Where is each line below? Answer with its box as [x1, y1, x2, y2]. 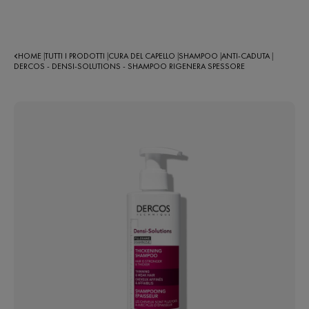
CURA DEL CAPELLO [108, 50, 177, 61]
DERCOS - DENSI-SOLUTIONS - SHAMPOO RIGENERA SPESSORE [14, 61, 245, 72]
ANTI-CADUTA [221, 50, 272, 61]
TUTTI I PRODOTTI [45, 50, 107, 61]
